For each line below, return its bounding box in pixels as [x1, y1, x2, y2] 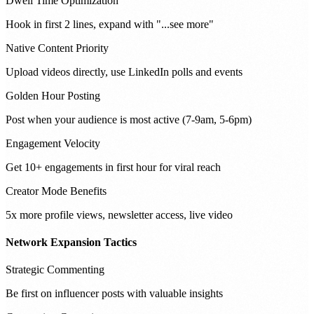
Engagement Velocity [6, 137, 100, 149]
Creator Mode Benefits [6, 184, 107, 197]
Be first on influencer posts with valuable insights [6, 287, 223, 300]
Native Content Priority [6, 41, 109, 54]
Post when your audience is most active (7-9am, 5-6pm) [6, 113, 252, 125]
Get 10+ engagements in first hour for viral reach [6, 161, 221, 173]
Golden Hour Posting [6, 89, 100, 102]
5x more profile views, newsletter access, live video [6, 208, 233, 221]
